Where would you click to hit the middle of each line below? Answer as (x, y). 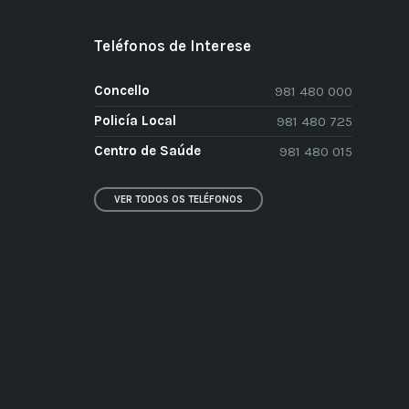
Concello (122, 90)
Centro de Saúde (148, 150)
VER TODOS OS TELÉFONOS (179, 199)
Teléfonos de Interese (173, 46)
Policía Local (136, 120)
